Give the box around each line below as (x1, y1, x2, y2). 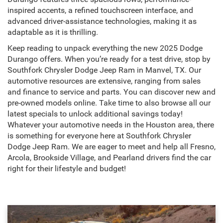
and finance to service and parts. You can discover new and (7, 88, 216, 97)
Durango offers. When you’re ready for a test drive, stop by (7, 55, 211, 64)
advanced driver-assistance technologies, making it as (7, 17, 197, 26)
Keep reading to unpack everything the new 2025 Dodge (7, 44, 203, 53)
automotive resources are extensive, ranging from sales (7, 77, 201, 86)
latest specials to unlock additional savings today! (7, 110, 183, 119)
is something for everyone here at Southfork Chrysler (7, 131, 191, 141)
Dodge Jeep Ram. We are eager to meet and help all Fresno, (7, 142, 216, 152)
